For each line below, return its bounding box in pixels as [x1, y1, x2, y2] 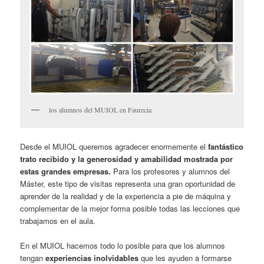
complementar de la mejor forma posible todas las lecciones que [20, 203, 240, 214]
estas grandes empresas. [20, 166, 111, 177]
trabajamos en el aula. [20, 215, 96, 227]
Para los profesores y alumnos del [111, 166, 230, 177]
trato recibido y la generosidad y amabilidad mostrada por [20, 153, 233, 165]
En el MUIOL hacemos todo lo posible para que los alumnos [20, 240, 226, 252]
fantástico [208, 141, 244, 153]
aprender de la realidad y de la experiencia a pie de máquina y [20, 190, 232, 202]
